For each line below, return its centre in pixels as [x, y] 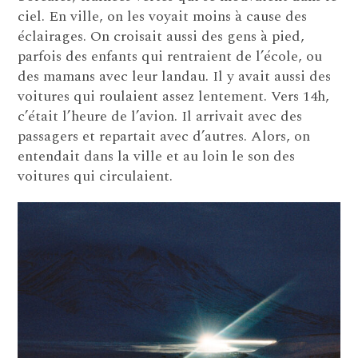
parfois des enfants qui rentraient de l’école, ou [170, 57]
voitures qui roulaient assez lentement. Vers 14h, [174, 97]
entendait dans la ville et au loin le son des [157, 157]
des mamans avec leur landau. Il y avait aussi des [175, 77]
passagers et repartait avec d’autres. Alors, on [164, 137]
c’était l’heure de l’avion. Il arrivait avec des [160, 117]
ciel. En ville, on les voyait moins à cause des [163, 17]
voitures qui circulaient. [95, 177]
